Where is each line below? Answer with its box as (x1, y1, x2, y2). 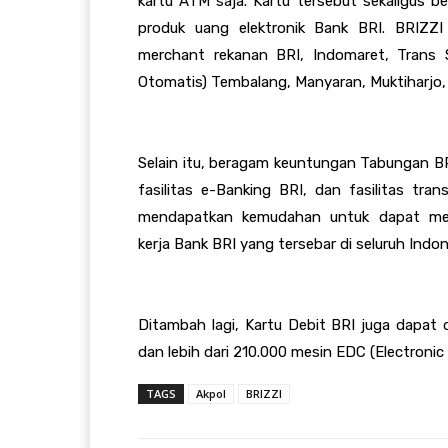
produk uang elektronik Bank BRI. (138, 18, 396, 37)
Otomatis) (138, 72, 207, 91)
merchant (138, 45, 214, 64)
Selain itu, (138, 153, 210, 172)
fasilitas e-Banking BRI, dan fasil (138, 180, 378, 199)
